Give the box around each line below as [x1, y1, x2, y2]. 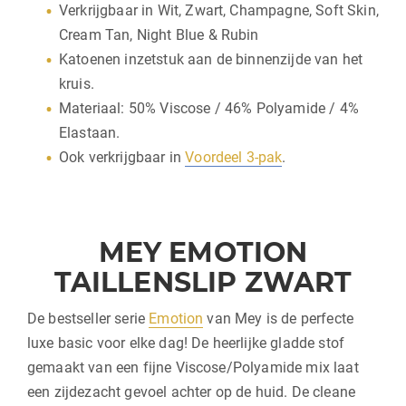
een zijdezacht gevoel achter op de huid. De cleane [27, 382, 356, 401]
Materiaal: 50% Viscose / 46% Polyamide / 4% [59, 99, 359, 117]
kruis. [59, 74, 94, 92]
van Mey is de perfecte [203, 309, 354, 327]
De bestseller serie [27, 309, 150, 327]
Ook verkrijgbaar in [59, 148, 186, 166]
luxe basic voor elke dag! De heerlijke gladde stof [27, 333, 345, 352]
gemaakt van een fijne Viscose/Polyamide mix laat [27, 358, 359, 376]
